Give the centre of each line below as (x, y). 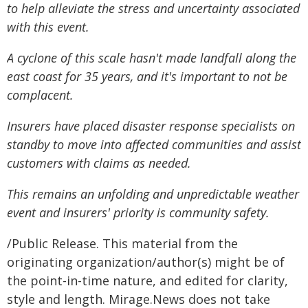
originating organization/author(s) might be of (146, 262)
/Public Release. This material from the (122, 243)
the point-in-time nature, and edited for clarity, (147, 280)
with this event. (48, 27)
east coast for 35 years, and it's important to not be (147, 76)
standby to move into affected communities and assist (154, 144)
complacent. (40, 95)
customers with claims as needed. (99, 163)
